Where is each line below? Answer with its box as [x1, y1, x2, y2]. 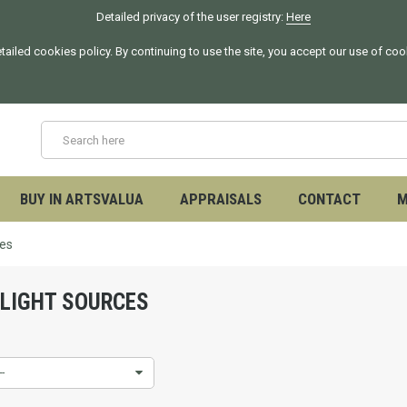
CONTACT [297, 190, 361, 208]
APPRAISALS [179, 190, 262, 208]
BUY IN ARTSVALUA [19, 190, 144, 208]
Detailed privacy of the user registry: [96, 10, 286, 24]
